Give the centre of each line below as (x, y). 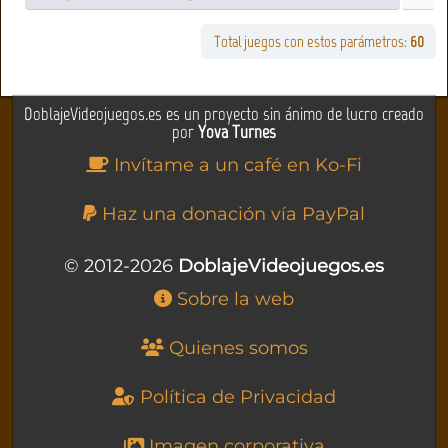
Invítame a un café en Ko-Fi (235, 164)
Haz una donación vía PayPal (231, 213)
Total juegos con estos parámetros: (311, 42)
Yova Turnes (237, 131)
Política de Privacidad (235, 396)
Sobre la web (233, 298)
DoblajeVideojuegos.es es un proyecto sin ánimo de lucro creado (224, 113)
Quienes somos (235, 347)
